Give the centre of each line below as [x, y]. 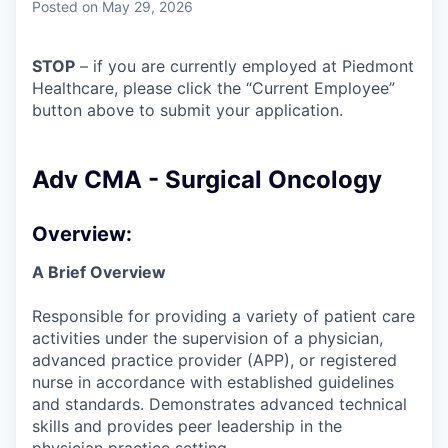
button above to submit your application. [187, 109]
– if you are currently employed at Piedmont [244, 65]
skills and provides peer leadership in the [187, 425]
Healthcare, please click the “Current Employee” [213, 87]
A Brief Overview [99, 271]
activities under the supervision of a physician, [207, 337]
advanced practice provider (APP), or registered [214, 359]
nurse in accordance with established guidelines [213, 381]
